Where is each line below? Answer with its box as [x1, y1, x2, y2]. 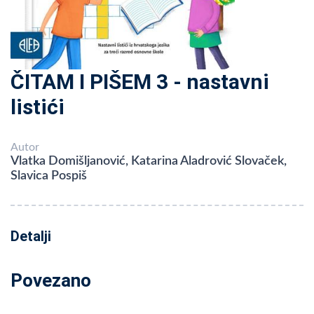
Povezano [11, 270, 91, 292]
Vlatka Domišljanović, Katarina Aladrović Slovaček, [11, 155, 287, 168]
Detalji [11, 228, 51, 245]
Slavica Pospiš [11, 170, 87, 183]
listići [11, 95, 64, 120]
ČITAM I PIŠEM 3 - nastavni [11, 69, 269, 95]
